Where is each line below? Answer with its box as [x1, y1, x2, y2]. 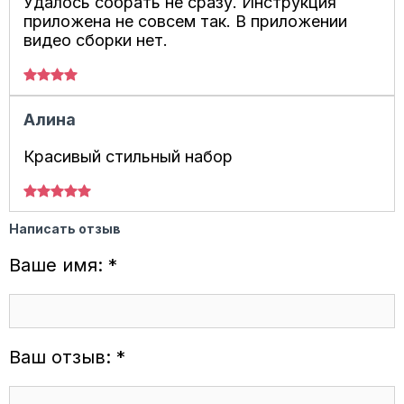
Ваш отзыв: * [9, 345, 125, 368]
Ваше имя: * [9, 253, 117, 276]
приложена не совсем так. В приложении [23, 11, 347, 31]
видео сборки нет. [23, 30, 168, 50]
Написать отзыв [9, 220, 121, 236]
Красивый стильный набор [23, 146, 233, 166]
